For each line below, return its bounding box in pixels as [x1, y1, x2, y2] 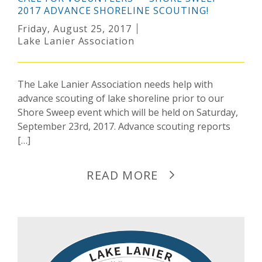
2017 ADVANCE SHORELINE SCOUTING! [18, 4, 209, 17]
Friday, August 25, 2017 [18, 22, 132, 35]
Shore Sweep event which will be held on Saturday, [18, 105, 238, 119]
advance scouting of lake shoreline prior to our [18, 91, 224, 105]
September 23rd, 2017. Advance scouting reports [18, 119, 230, 133]
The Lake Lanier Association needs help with [18, 77, 213, 91]
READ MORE [87, 167, 158, 183]
